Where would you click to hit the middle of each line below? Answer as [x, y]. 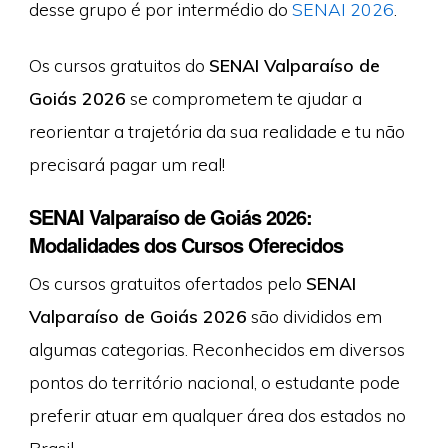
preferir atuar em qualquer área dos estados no [217, 415]
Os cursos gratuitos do [118, 64]
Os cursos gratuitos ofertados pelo [167, 283]
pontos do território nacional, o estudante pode [214, 382]
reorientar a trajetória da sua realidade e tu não [216, 130]
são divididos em [314, 316]
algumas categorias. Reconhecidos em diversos [216, 349]
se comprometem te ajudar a [243, 97]
